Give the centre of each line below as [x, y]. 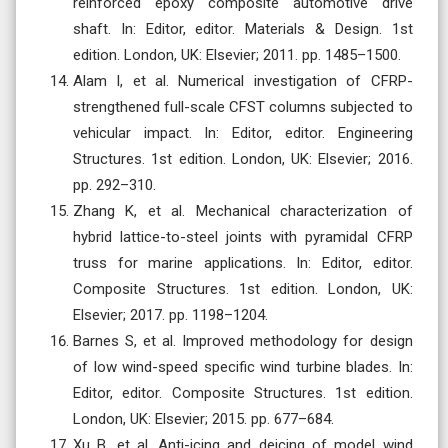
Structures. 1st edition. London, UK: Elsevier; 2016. [243, 158]
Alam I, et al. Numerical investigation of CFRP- [243, 80]
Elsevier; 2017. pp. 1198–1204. [170, 314]
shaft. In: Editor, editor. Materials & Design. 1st [243, 28]
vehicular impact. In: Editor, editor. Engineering [243, 132]
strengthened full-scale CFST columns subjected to [243, 106]
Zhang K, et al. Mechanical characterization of [243, 210]
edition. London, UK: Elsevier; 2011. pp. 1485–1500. [237, 54]
